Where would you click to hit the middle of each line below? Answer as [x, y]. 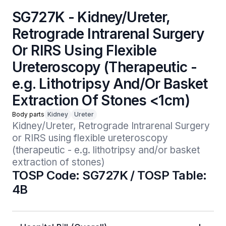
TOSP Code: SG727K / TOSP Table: [109, 175]
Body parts [28, 114]
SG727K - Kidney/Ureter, [91, 17]
